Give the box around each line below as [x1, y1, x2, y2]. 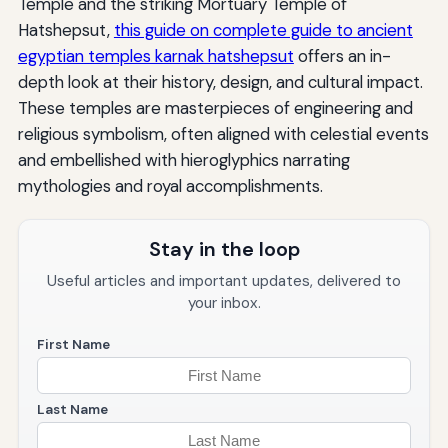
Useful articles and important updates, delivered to [47, 271, 401, 292]
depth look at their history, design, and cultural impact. [17, 71, 423, 94]
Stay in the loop [148, 236, 300, 263]
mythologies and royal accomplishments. [17, 175, 323, 198]
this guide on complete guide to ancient [113, 19, 413, 42]
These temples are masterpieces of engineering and [17, 97, 413, 120]
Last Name [36, 401, 108, 419]
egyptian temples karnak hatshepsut [17, 45, 294, 68]
